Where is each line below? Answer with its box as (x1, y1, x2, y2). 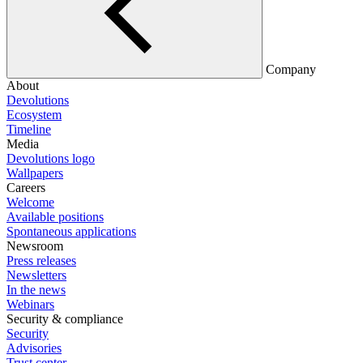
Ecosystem (6, 108, 62, 122)
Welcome (6, 195, 54, 209)
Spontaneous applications (6, 224, 136, 238)
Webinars (6, 297, 54, 311)
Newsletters (6, 268, 66, 282)
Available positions (6, 210, 104, 224)
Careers (6, 181, 45, 194)
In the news (6, 283, 66, 297)
